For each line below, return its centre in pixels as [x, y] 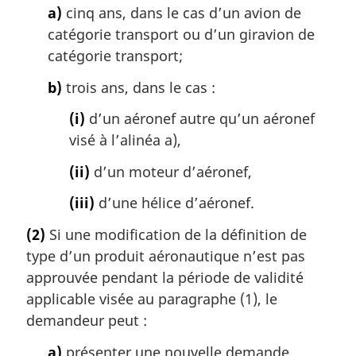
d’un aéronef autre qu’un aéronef [200, 119]
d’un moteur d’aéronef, [171, 171]
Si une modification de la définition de [176, 234]
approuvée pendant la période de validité [165, 277]
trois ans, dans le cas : [139, 87]
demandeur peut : [87, 320]
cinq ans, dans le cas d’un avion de [182, 13]
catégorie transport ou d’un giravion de [181, 35]
